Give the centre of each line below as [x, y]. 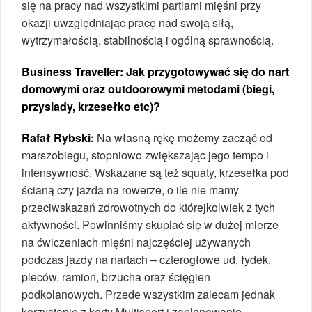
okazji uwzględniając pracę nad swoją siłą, [127, 22]
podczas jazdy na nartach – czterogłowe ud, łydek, [146, 259]
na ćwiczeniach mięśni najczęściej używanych [136, 242]
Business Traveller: [74, 71]
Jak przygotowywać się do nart [208, 71]
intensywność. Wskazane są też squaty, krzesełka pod [155, 172]
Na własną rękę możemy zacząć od [183, 137]
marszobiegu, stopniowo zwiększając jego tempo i [145, 155]
